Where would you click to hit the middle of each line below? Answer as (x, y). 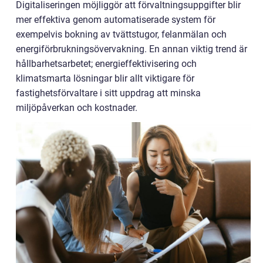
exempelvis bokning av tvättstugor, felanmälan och (121, 34)
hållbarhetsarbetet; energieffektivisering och (106, 64)
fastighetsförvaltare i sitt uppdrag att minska (108, 93)
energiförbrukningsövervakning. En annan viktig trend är (131, 49)
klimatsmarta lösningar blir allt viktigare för (105, 78)
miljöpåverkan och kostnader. (77, 108)
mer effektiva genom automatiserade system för (116, 20)
